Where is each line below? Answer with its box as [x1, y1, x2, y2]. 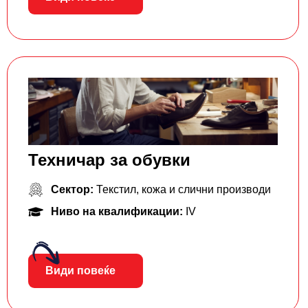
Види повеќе [45, 264, 115, 276]
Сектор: [50, 183, 96, 195]
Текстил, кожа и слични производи [96, 183, 271, 195]
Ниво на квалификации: [50, 205, 186, 217]
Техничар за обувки [28, 150, 190, 169]
